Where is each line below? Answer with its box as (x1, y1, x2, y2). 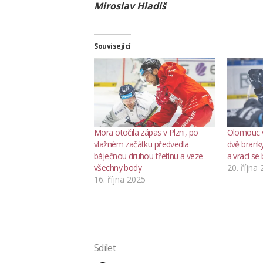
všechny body (94, 161, 142, 173)
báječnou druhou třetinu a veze (94, 150, 203, 161)
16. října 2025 (94, 173, 146, 185)
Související (94, 41, 131, 51)
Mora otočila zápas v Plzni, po (94, 126, 198, 138)
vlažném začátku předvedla (94, 138, 189, 150)
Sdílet (94, 241, 116, 254)
